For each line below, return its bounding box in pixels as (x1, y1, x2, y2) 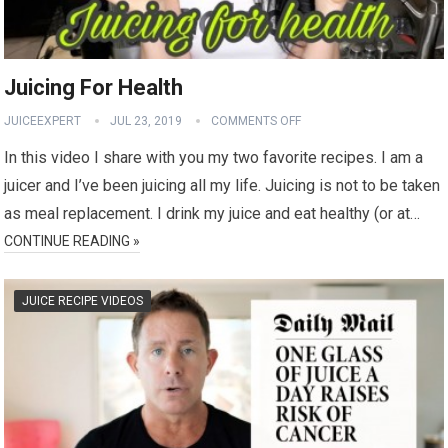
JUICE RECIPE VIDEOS (22, 293, 144, 308)
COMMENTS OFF (211, 113, 302, 128)
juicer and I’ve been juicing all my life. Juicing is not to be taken (4, 175, 441, 195)
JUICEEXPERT (4, 113, 82, 128)
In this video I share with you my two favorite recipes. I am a (4, 147, 424, 167)
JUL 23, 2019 (110, 113, 183, 128)
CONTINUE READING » (4, 232, 141, 249)
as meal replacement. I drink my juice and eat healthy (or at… (4, 203, 421, 223)
